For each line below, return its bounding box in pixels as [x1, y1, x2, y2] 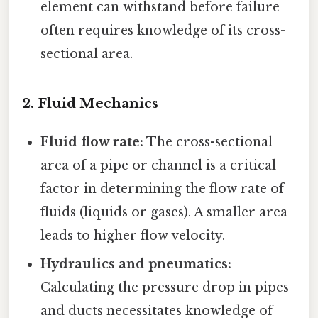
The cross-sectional [143, 134, 273, 150]
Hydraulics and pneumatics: [40, 256, 232, 273]
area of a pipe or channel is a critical [40, 158, 277, 174]
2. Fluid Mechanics [22, 95, 158, 112]
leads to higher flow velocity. [40, 228, 226, 244]
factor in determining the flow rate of [40, 181, 285, 197]
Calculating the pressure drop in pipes [40, 280, 290, 296]
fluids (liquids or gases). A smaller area [40, 204, 288, 221]
